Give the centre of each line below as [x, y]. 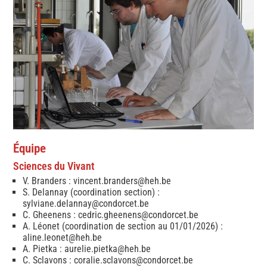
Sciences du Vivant [53, 166]
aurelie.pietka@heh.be [107, 249]
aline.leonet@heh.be [62, 237]
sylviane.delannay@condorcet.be [86, 203]
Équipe [29, 149]
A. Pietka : [43, 249]
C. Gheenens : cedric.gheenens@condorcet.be [110, 215]
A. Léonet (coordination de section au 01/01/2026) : [122, 226]
